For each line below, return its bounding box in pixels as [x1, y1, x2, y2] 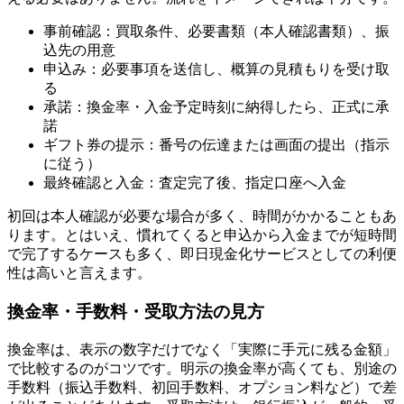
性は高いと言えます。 [7, 265, 151, 281]
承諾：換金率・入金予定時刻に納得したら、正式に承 [43, 99, 390, 115]
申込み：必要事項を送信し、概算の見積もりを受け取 [43, 61, 390, 78]
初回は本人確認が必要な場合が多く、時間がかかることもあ [7, 208, 397, 225]
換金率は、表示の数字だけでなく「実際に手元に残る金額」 [7, 341, 397, 357]
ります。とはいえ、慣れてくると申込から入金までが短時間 [7, 227, 397, 243]
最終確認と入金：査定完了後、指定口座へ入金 [43, 175, 346, 191]
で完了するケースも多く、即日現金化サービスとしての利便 [7, 246, 397, 262]
